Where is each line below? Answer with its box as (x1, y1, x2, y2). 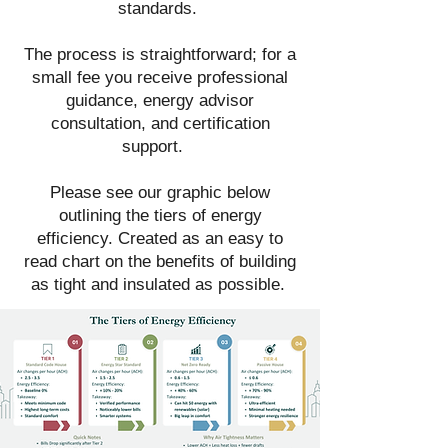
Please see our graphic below (50, 183, 270, 202)
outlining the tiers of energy (58, 206, 262, 225)
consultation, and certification (50, 114, 270, 133)
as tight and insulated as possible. (30, 275, 290, 294)
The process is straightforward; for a (24, 45, 296, 64)
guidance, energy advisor (66, 91, 254, 110)
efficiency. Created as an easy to (37, 229, 283, 248)
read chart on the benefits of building (24, 252, 296, 271)
